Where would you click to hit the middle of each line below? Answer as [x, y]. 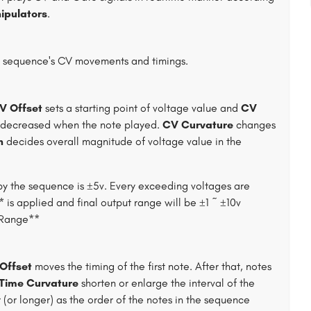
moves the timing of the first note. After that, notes [152, 266]
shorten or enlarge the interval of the [167, 283]
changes [254, 125]
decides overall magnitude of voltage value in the [123, 141]
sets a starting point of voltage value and [142, 108]
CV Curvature [198, 125]
